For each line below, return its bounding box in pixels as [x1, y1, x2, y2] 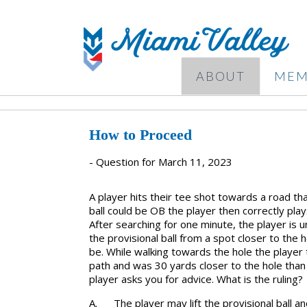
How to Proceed [89, 126, 192, 143]
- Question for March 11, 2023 [89, 155, 232, 169]
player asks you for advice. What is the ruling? [89, 272, 303, 286]
